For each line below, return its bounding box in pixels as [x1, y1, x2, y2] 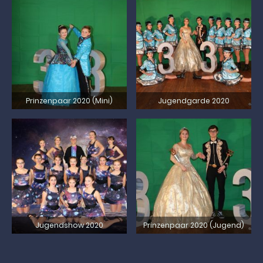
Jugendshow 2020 [35, 220, 103, 230]
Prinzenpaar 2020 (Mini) [25, 95, 113, 106]
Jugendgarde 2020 [157, 95, 230, 106]
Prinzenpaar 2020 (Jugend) [143, 220, 244, 230]
